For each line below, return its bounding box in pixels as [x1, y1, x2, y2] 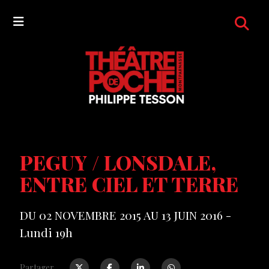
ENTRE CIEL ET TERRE [19, 171, 238, 198]
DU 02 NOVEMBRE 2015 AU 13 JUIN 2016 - [19, 207, 231, 223]
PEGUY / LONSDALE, [19, 149, 216, 176]
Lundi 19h [19, 224, 73, 240]
